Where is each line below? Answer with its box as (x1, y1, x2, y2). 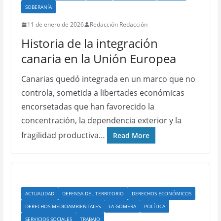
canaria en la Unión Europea (21, 50, 176, 67)
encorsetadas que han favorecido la (21, 101, 154, 112)
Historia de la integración (21, 35, 158, 51)
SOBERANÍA (25, 3, 52, 10)
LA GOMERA (108, 203, 136, 210)
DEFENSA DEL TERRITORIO (62, 190, 124, 197)
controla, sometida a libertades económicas (21, 87, 184, 98)
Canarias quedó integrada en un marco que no (21, 74, 195, 84)
